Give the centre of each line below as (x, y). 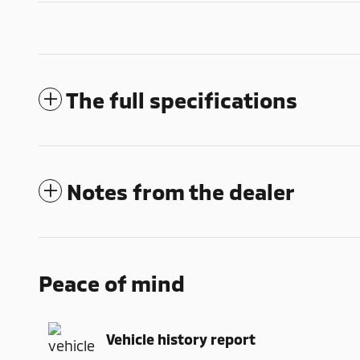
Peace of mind (112, 282)
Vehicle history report (181, 339)
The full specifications (182, 99)
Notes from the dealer (181, 191)
